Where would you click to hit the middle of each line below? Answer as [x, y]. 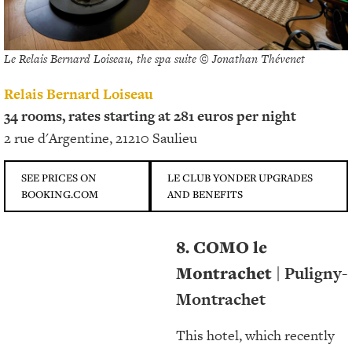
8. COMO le [222, 247]
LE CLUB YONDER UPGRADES [240, 178]
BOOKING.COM [60, 194]
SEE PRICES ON [59, 178]
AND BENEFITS [205, 194]
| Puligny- [312, 273]
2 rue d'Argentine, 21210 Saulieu [101, 137]
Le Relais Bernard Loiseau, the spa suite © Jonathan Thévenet [154, 58]
